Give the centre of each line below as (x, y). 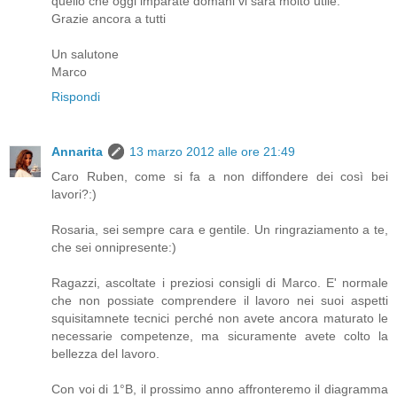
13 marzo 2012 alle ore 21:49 (212, 151)
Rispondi (76, 96)
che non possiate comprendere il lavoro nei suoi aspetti (220, 300)
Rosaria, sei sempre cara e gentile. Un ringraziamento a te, (220, 229)
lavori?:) (74, 194)
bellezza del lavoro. (105, 353)
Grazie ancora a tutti (109, 18)
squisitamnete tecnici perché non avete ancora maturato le (220, 318)
